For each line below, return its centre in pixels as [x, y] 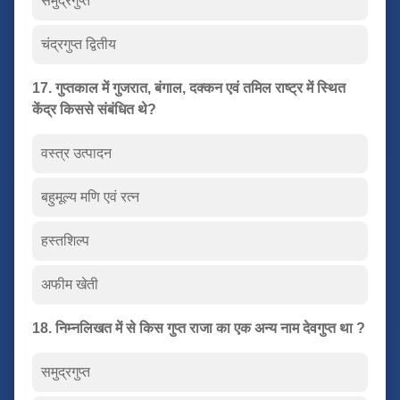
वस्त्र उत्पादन [76, 153]
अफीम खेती [70, 284]
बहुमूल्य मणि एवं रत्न [90, 196]
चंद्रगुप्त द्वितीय [79, 44]
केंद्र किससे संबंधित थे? [94, 109]
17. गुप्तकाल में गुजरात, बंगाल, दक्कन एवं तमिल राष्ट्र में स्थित [189, 87]
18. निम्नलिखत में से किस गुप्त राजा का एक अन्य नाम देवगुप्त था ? [199, 328]
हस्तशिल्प [65, 240]
